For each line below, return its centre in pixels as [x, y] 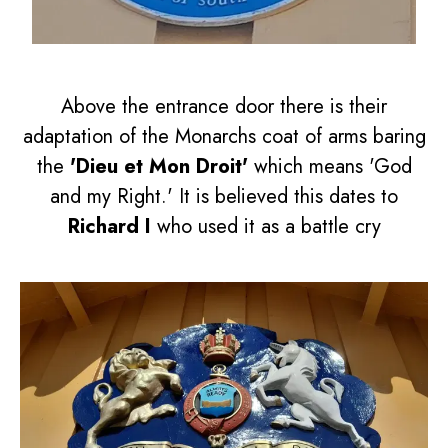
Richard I [109, 226]
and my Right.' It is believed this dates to [224, 196]
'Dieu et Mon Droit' [158, 166]
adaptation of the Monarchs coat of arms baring [224, 136]
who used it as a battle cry [265, 226]
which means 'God [329, 166]
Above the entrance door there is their [224, 106]
